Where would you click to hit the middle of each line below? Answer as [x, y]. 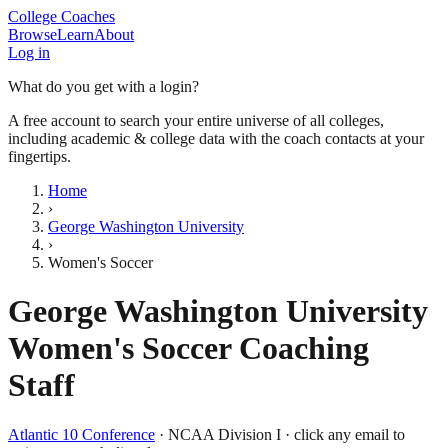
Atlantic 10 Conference [81, 434]
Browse [32, 34]
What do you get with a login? [103, 86]
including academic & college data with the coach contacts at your [216, 138]
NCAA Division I [224, 434]
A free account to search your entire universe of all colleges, [196, 120]
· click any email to [343, 434]
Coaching [300, 348]
